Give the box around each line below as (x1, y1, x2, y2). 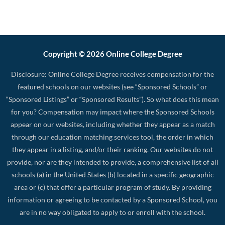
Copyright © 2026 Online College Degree (43, 49, 182, 58)
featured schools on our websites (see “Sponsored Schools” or (18, 82, 207, 91)
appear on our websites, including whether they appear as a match (10, 120, 215, 129)
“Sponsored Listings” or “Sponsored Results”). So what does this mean (6, 95, 219, 103)
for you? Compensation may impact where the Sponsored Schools (11, 107, 214, 116)
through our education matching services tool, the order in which (12, 133, 213, 141)
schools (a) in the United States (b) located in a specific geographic (11, 170, 214, 179)
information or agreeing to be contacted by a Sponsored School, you (8, 195, 217, 204)
